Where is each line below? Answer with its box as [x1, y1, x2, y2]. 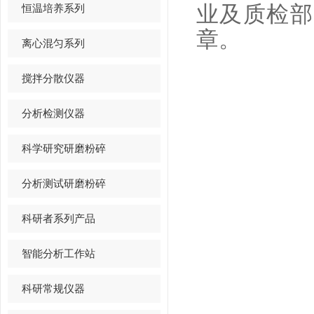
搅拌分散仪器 [22, 72, 85, 84]
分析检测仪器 [22, 107, 85, 119]
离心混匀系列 [22, 37, 85, 49]
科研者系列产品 [22, 212, 95, 224]
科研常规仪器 [22, 282, 85, 294]
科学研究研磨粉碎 [22, 142, 106, 154]
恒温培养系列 [22, 2, 85, 14]
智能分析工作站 [22, 247, 95, 259]
